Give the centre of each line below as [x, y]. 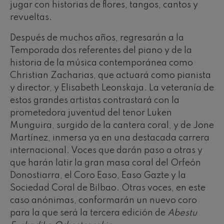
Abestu [182, 213]
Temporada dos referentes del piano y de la [101, 51]
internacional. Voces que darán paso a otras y [106, 151]
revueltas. [31, 18]
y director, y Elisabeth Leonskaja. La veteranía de [112, 88]
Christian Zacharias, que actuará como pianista [110, 76]
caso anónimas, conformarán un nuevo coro [103, 201]
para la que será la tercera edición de [89, 213]
